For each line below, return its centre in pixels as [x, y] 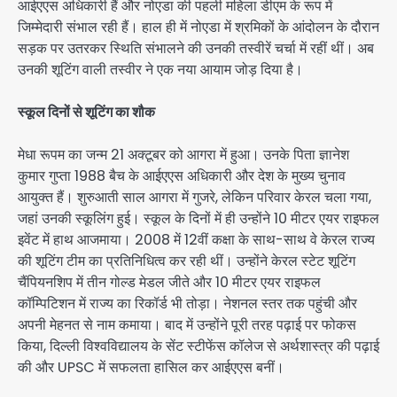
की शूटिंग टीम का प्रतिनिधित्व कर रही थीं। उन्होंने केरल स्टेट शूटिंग [187, 261]
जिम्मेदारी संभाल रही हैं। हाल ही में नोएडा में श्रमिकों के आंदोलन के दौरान [198, 27]
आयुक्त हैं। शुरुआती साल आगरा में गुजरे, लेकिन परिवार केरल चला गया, [195, 198]
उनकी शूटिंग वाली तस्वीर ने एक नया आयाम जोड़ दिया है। [160, 70]
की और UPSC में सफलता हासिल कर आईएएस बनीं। [151, 368]
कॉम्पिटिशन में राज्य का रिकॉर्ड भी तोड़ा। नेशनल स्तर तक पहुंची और [187, 304]
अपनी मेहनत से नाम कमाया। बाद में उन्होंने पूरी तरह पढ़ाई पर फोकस [187, 325]
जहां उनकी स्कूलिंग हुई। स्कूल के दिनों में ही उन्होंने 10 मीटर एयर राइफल [198, 219]
